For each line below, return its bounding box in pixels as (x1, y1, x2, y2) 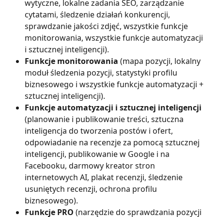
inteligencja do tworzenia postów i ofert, (25, 125, 175, 137)
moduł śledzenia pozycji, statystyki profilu (25, 67, 179, 78)
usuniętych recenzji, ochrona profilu (25, 184, 159, 195)
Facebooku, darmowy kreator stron (25, 160, 157, 171)
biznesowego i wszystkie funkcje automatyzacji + (25, 79, 205, 90)
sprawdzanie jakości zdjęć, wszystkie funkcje (25, 21, 190, 32)
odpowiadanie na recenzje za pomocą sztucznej (25, 137, 201, 148)
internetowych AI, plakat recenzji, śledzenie (25, 172, 185, 183)
